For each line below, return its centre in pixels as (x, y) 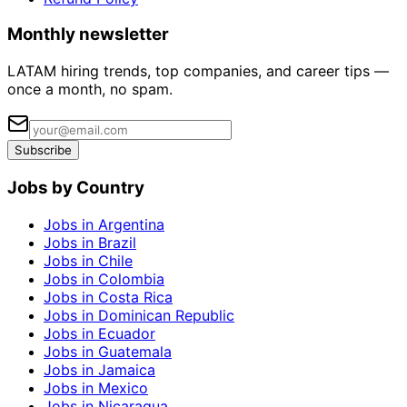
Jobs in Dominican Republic (139, 315)
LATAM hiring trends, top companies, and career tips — (198, 71)
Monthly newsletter (88, 35)
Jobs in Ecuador (99, 333)
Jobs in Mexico (96, 387)
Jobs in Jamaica (99, 369)
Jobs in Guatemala (108, 351)
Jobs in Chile (88, 260)
